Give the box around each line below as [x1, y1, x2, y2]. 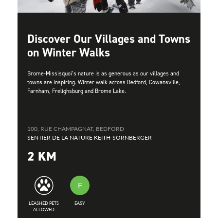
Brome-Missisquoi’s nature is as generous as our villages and [27, 70, 179, 78]
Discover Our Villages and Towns [27, 31, 190, 47]
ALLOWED [33, 206, 54, 213]
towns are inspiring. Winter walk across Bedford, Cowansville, [27, 78, 180, 87]
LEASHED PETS [29, 200, 59, 207]
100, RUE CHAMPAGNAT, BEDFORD [27, 125, 124, 133]
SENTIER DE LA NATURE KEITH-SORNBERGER [27, 133, 152, 142]
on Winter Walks [27, 45, 110, 61]
